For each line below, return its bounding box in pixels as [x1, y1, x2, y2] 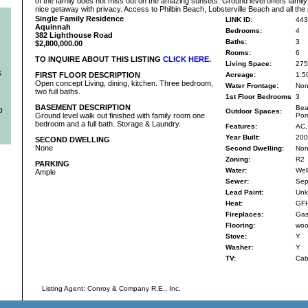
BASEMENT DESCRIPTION [34, 103, 131, 111]
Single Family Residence [34, 14, 124, 23]
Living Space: [225, 60, 272, 67]
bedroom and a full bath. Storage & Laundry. [34, 120, 181, 128]
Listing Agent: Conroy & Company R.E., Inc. [41, 285, 181, 292]
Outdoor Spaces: [225, 107, 282, 115]
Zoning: [225, 155, 250, 163]
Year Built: [225, 133, 260, 141]
